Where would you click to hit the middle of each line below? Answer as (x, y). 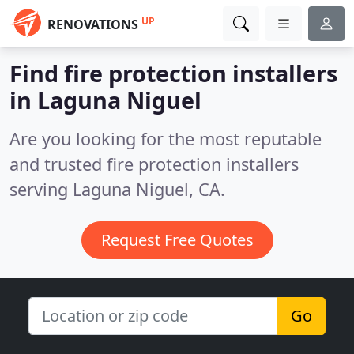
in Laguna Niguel (105, 100)
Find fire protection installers (173, 73)
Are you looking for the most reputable (166, 139)
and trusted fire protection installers (154, 164)
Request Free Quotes (177, 240)
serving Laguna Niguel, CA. (117, 189)
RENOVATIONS (93, 24)
